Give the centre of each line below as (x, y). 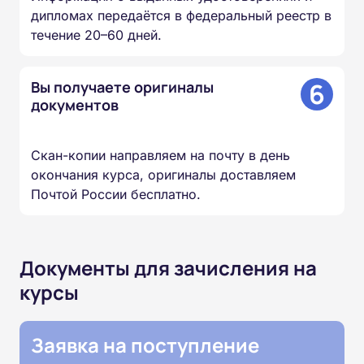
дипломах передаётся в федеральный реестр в (181, 16)
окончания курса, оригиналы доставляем (163, 175)
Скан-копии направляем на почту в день (160, 156)
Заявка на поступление (145, 345)
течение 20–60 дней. (96, 35)
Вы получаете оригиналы (122, 87)
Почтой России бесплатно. (116, 195)
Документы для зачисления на (168, 268)
